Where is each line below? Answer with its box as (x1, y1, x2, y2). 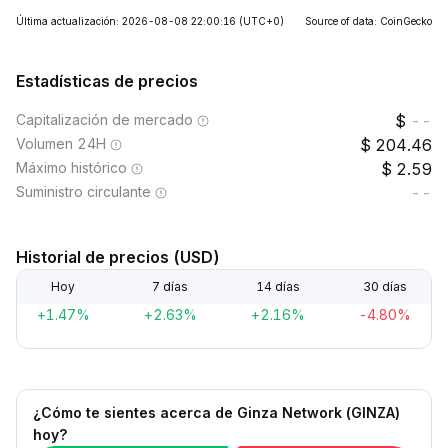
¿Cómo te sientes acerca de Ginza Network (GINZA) (33, 404, 400, 421)
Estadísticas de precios (16, 71, 198, 91)
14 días (255, 279, 300, 294)
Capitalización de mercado (16, 111, 193, 128)
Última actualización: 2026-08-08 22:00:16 (16, 15, 236, 27)
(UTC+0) (239, 15, 284, 27)
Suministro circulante (16, 183, 151, 200)
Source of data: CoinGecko (305, 15, 432, 27)
